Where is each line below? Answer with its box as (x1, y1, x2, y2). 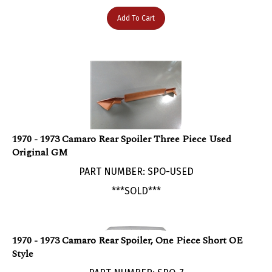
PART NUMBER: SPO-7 (88, 254, 184, 267)
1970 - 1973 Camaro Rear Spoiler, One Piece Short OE (12, 220, 243, 236)
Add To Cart (117, 1, 155, 10)
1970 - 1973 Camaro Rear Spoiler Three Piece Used (12, 119, 231, 134)
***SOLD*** (111, 172, 161, 185)
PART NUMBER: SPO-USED (78, 153, 194, 165)
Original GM (12, 132, 67, 148)
